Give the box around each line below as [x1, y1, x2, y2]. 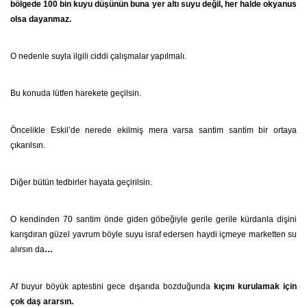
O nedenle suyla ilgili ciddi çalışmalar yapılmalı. [10, 51, 186, 61]
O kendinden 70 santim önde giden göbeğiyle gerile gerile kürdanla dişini [10, 214, 297, 224]
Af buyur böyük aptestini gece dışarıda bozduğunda [10, 282, 214, 291]
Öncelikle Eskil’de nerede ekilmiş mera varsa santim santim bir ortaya [10, 125, 297, 135]
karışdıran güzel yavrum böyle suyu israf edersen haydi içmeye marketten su [10, 230, 297, 239]
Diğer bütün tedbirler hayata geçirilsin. [10, 177, 152, 187]
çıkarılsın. [10, 140, 45, 150]
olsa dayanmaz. [10, 14, 71, 24]
